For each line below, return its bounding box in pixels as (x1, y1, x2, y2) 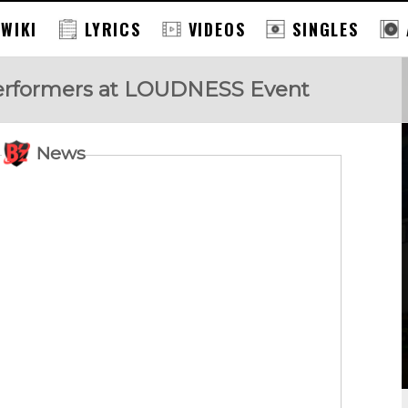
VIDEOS (188, 17, 246, 41)
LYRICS (85, 17, 141, 41)
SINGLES (292, 17, 359, 41)
